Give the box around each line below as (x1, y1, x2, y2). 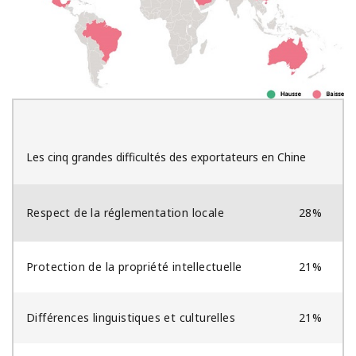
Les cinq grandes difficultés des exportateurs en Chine (26, 149, 306, 165)
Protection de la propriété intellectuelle (26, 259, 242, 275)
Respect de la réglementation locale (26, 205, 224, 221)
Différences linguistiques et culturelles (26, 310, 235, 326)
